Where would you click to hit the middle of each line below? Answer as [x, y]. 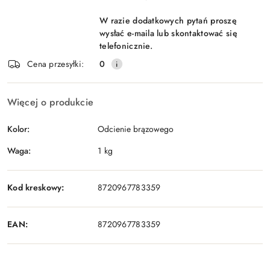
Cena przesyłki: [56, 64]
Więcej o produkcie [50, 102]
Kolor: [18, 129]
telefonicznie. [126, 46]
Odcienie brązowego [136, 129]
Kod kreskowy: [36, 187]
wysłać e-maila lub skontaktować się [168, 33]
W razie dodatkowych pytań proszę [168, 20]
